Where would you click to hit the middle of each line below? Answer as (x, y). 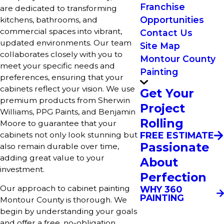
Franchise (162, 6)
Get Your (167, 93)
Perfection (173, 177)
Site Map (160, 45)
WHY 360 (161, 189)
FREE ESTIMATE (177, 135)
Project (162, 108)
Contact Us (166, 32)
